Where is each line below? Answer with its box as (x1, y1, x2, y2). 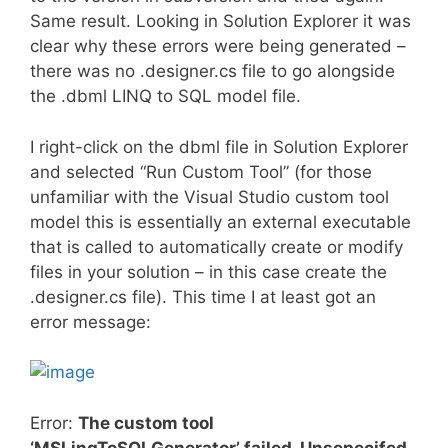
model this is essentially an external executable (30, 211, 411, 232)
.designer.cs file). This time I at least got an (30, 286, 376, 307)
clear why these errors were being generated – (30, 36, 406, 56)
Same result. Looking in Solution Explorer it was (30, 11, 411, 31)
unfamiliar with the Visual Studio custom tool (30, 186, 389, 207)
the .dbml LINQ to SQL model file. (30, 86, 301, 106)
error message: (30, 311, 151, 332)
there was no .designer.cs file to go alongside (30, 61, 395, 81)
